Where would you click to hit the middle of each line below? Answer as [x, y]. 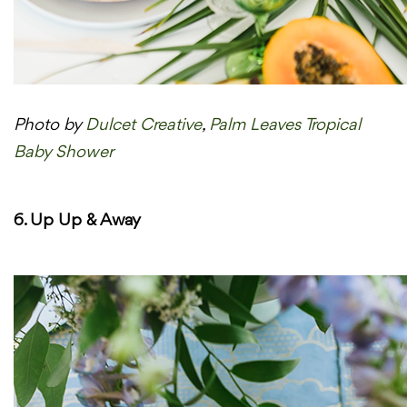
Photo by [50, 126]
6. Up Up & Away [77, 221]
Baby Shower [64, 153]
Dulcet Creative [144, 126]
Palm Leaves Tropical [285, 126]
